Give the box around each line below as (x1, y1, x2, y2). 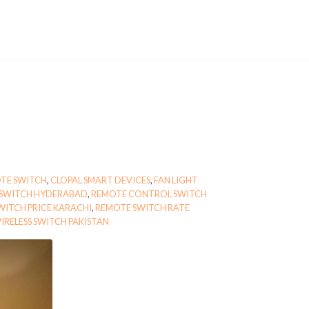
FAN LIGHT (153, 175, 198, 186)
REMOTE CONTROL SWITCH (91, 188, 208, 200)
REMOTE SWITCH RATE (94, 202, 190, 214)
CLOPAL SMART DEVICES (50, 175, 150, 186)
